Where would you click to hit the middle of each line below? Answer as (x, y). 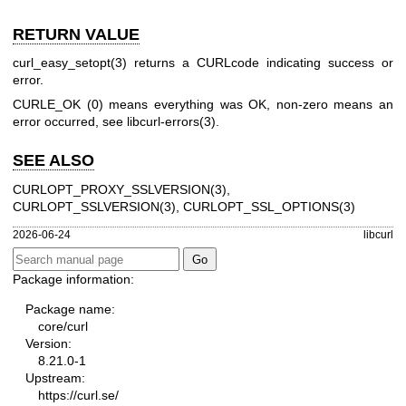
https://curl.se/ (78, 396)
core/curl (63, 327)
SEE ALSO (53, 161)
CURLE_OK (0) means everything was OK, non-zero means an (203, 105)
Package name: (70, 309)
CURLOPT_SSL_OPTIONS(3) (269, 206)
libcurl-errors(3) (171, 122)
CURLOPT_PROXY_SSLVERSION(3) (120, 189)
